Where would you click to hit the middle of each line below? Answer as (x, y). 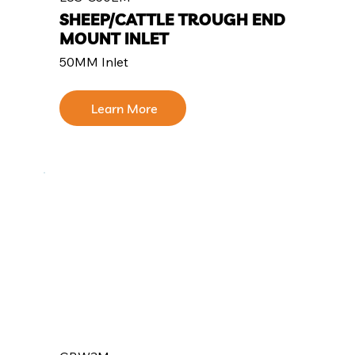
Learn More (125, 108)
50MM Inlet (94, 61)
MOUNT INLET (115, 38)
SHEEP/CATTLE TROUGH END (173, 19)
